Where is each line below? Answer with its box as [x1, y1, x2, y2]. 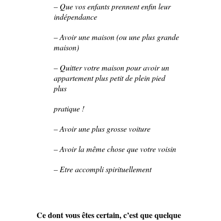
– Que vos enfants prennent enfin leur [54, 1, 171, 12]
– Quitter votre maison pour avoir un [54, 62, 169, 73]
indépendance [54, 11, 97, 22]
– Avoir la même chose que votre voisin [54, 144, 176, 154]
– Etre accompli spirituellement [54, 164, 151, 175]
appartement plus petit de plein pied [54, 73, 165, 83]
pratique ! [54, 103, 84, 114]
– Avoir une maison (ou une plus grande [54, 32, 179, 42]
